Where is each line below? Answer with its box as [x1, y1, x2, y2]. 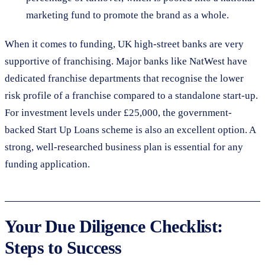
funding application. [5, 158, 90, 170]
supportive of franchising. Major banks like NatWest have [5, 55, 247, 67]
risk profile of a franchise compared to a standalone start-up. [5, 89, 258, 101]
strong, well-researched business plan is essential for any [5, 141, 243, 153]
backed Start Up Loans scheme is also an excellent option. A [5, 124, 256, 135]
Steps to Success [5, 237, 122, 257]
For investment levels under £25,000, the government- [5, 106, 232, 118]
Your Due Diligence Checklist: [5, 216, 223, 236]
